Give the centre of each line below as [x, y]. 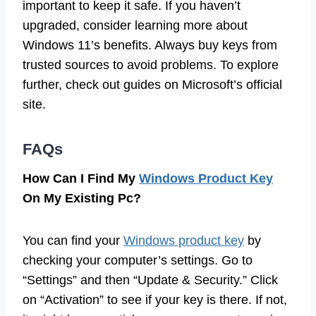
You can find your [73, 240]
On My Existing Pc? [82, 198]
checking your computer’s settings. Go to [138, 260]
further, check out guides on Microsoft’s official [152, 84]
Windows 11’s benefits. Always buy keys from [150, 45]
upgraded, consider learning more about [135, 25]
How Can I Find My [81, 178]
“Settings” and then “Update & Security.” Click [150, 280]
